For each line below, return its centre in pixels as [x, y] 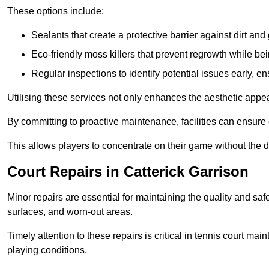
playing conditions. [47, 250]
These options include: [56, 11]
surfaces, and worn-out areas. [70, 212]
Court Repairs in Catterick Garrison [128, 172]
